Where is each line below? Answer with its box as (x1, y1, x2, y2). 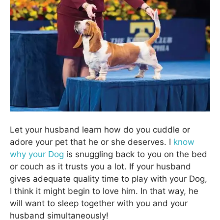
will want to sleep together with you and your (10, 198, 188, 209)
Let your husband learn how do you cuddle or (10, 125, 190, 135)
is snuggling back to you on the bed (64, 149, 207, 160)
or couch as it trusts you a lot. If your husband (10, 162, 191, 172)
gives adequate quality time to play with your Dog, (10, 174, 207, 184)
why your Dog (10, 149, 64, 160)
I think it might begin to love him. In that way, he (10, 186, 198, 196)
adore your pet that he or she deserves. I (10, 137, 173, 147)
